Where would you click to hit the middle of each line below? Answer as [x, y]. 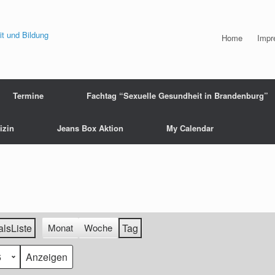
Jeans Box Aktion [90, 128]
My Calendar [190, 128]
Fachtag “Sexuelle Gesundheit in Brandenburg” [177, 95]
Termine [28, 95]
